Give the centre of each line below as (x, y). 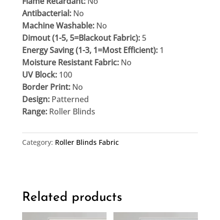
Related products (72, 197)
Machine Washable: (59, 25)
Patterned (70, 99)
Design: (37, 99)
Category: (38, 142)
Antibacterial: (47, 13)
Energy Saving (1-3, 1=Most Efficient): (91, 50)
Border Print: (47, 87)
